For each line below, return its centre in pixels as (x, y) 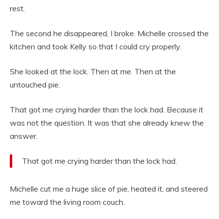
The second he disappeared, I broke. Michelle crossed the (109, 33)
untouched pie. (35, 85)
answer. (24, 136)
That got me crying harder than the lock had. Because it (107, 110)
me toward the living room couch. (67, 202)
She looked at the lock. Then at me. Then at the (93, 72)
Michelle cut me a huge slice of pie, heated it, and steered (109, 189)
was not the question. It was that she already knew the (107, 123)
